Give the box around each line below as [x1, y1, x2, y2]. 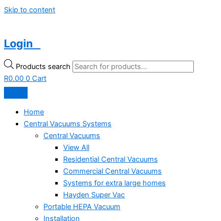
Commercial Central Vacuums [63, 166, 162, 176]
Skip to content [4, 5, 55, 14]
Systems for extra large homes [63, 178, 166, 187]
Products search [16, 62, 73, 72]
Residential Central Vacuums [63, 154, 158, 164]
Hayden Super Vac [63, 190, 125, 199]
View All [63, 143, 89, 152]
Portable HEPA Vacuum [43, 202, 120, 211]
